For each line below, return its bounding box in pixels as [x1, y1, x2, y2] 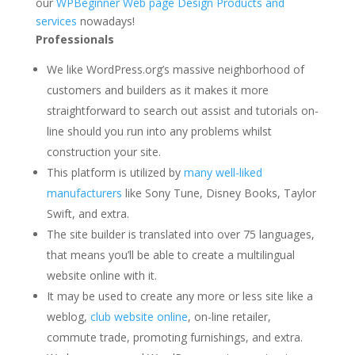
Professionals [35, 31, 114, 47]
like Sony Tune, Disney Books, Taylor [121, 185, 316, 200]
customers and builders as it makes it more [46, 82, 269, 97]
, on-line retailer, [187, 308, 271, 324]
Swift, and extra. [46, 205, 129, 221]
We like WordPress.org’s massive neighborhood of [46, 61, 304, 77]
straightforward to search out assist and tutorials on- [46, 102, 319, 118]
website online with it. [46, 267, 157, 283]
